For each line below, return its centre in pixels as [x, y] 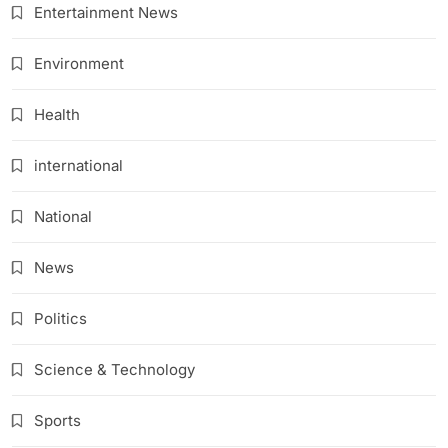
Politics [60, 319]
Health [57, 115]
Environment [79, 64]
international [78, 166]
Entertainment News [106, 13]
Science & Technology [114, 370]
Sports [57, 421]
